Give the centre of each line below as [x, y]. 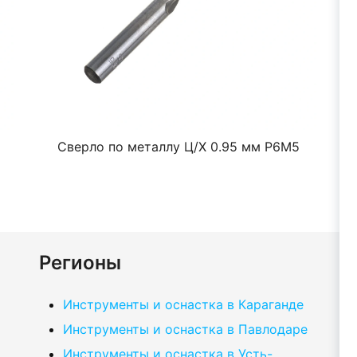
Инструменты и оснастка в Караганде [183, 304]
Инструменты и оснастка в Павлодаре [185, 329]
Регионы [80, 263]
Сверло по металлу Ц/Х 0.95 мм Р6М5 [178, 147]
